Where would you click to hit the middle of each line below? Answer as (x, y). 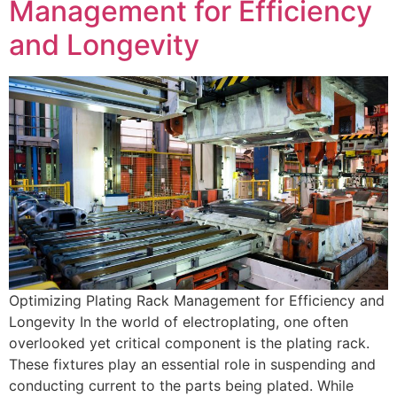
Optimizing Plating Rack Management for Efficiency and (197, 301)
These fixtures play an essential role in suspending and (192, 365)
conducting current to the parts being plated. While (181, 386)
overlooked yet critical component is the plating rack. (189, 343)
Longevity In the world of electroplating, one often (179, 322)
